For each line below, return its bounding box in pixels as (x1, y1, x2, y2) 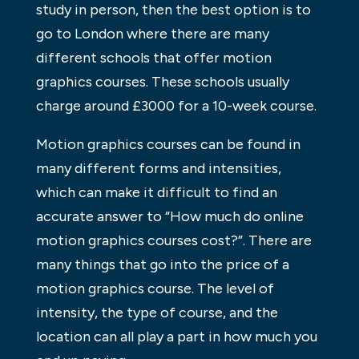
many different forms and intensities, (35, 159, 281, 177)
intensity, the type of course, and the (35, 303, 278, 321)
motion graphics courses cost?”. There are (35, 231, 312, 249)
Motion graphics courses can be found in (35, 135, 301, 153)
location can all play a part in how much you (35, 327, 317, 345)
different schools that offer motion (35, 48, 272, 67)
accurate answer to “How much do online (35, 207, 304, 225)
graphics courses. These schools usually (35, 72, 289, 91)
